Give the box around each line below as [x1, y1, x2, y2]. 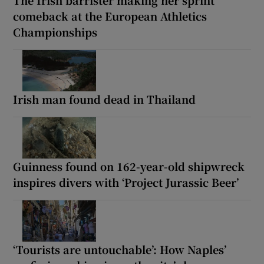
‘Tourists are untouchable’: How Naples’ [13, 241, 227, 257]
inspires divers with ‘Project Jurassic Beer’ [13, 174, 239, 190]
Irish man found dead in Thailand [13, 91, 196, 107]
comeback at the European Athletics [13, 8, 207, 24]
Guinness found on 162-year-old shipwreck [13, 158, 245, 174]
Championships [13, 24, 98, 39]
